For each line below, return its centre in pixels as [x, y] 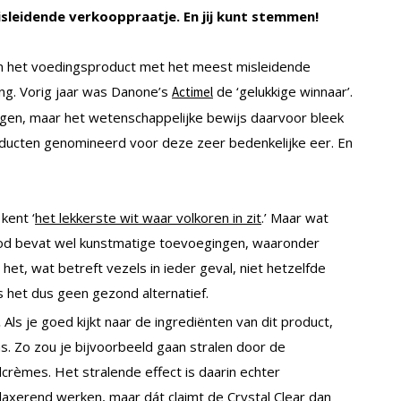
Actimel [192, 92]
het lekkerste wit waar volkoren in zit [148, 218]
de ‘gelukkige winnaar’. [283, 92]
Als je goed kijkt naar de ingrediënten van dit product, [169, 321]
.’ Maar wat [295, 218]
